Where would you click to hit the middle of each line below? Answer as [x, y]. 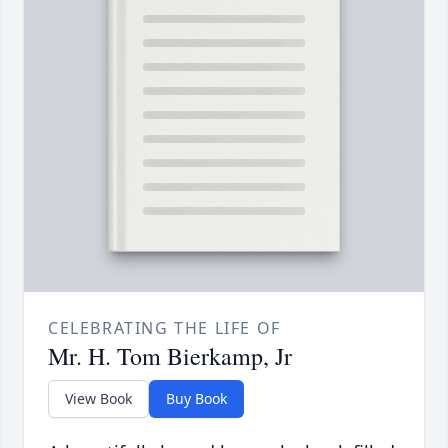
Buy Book [196, 399]
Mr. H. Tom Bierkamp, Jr [170, 356]
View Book [98, 399]
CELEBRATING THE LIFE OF [164, 328]
